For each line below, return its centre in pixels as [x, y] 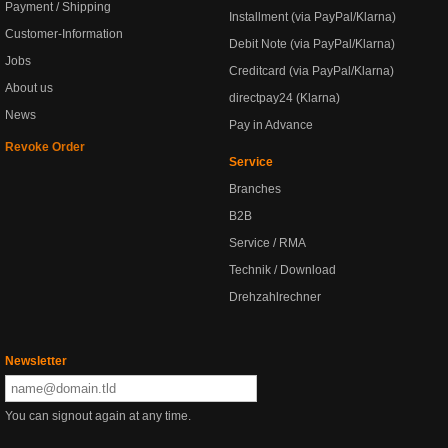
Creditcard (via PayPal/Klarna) [311, 71]
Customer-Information [64, 34]
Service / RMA [267, 243]
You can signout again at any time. [98, 416]
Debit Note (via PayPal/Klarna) [312, 44]
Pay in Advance [271, 125]
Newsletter [36, 361]
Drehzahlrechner [275, 297]
